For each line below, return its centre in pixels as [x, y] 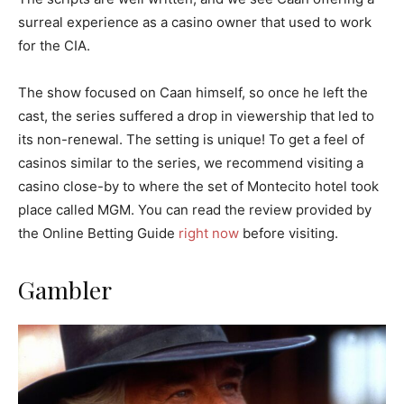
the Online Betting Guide [98, 234]
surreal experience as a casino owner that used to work [195, 23]
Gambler [65, 290]
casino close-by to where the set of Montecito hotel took [198, 187]
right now [209, 234]
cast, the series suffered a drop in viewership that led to [196, 116]
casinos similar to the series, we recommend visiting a [191, 163]
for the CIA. [54, 46]
